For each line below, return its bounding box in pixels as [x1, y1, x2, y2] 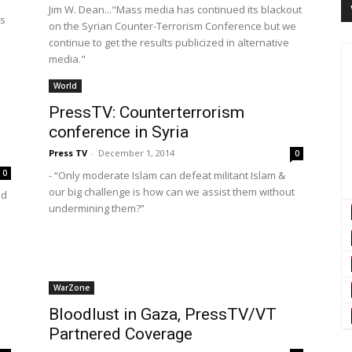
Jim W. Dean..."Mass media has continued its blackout [49, 2, 302, 16]
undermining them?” [49, 201, 145, 215]
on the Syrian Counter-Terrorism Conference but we [49, 19, 296, 33]
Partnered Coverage [49, 324, 192, 343]
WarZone [53, 282, 90, 293]
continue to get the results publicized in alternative [49, 35, 289, 49]
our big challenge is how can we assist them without [49, 185, 295, 199]
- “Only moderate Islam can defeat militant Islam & [49, 168, 285, 182]
